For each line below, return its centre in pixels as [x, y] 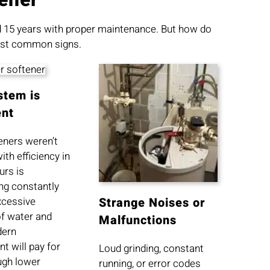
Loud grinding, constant [152, 249]
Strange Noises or [152, 203]
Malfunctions [138, 221]
